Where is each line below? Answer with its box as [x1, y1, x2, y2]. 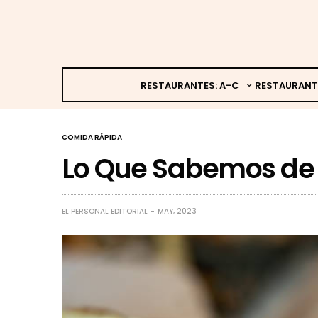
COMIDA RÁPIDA [62, 131, 122, 143]
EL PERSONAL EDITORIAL [62, 205, 148, 216]
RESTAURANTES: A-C [140, 78, 239, 92]
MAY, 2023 [158, 205, 197, 216]
